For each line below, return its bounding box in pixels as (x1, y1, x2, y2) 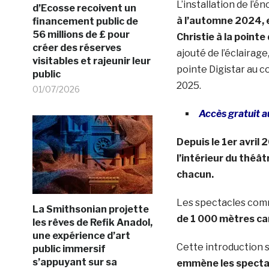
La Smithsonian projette (32, 203, 149, 215)
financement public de (32, 15, 138, 27)
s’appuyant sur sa (32, 256, 117, 268)
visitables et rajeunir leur (32, 55, 151, 67)
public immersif (32, 243, 106, 255)
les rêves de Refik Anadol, (32, 216, 153, 228)
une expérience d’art (32, 229, 130, 241)
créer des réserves (32, 41, 121, 53)
